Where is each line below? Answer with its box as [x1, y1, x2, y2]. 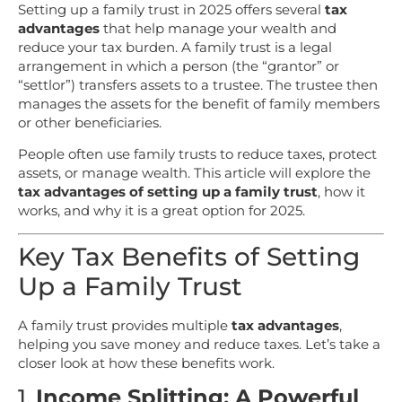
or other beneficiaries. [18, 114, 162, 131]
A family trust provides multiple [18, 316, 232, 334]
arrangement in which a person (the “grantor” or [18, 57, 339, 74]
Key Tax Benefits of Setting [18, 240, 360, 272]
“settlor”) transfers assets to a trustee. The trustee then [18, 76, 378, 93]
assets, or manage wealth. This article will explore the [18, 164, 371, 182]
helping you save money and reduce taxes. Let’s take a [18, 335, 380, 353]
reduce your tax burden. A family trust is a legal [18, 39, 332, 56]
